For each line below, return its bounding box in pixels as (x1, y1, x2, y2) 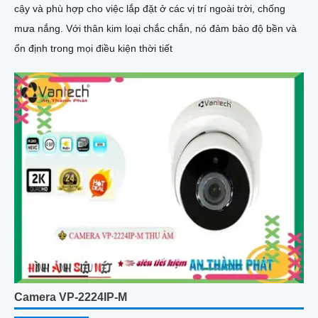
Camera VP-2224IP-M (14, 291, 127, 304)
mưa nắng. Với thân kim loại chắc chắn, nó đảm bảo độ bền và (14, 23, 66, 35)
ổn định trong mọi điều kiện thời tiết (14, 43, 172, 55)
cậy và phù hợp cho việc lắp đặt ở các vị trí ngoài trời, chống (14, 3, 285, 15)
